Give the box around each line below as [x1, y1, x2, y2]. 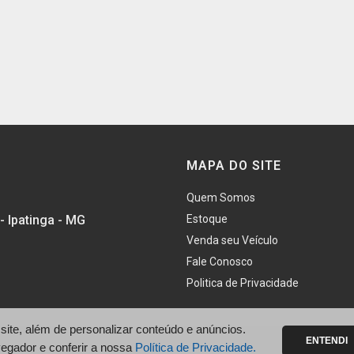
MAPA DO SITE [186, 158, 281, 173]
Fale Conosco [186, 255, 253, 268]
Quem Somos [186, 191, 255, 204]
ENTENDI [306, 335, 348, 346]
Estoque [186, 213, 228, 225]
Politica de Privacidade [186, 277, 299, 289]
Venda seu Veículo [186, 234, 278, 247]
